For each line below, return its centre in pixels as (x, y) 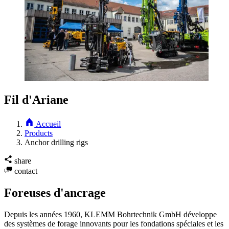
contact (26, 171)
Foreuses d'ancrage (55, 193)
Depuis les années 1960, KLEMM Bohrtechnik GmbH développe (110, 214)
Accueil (49, 124)
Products (39, 133)
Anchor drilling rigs (56, 143)
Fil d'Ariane (36, 100)
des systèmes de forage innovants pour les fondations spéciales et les (114, 224)
